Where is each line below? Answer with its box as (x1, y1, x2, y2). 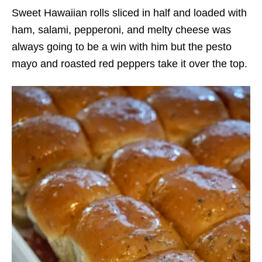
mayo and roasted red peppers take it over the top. (12, 58, 247, 70)
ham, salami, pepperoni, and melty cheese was (12, 24, 231, 36)
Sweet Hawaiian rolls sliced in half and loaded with (12, 7, 247, 19)
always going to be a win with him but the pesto (12, 41, 232, 53)
